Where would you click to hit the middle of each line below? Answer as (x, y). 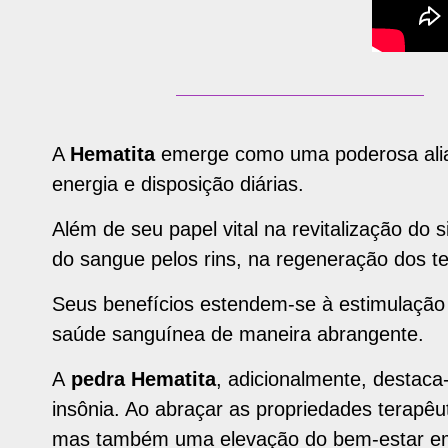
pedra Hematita (140, 378)
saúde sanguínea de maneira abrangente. (238, 333)
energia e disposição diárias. (178, 183)
